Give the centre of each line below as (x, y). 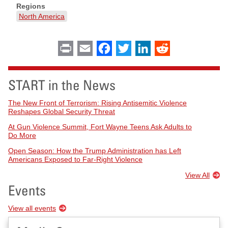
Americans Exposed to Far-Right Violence (75, 159)
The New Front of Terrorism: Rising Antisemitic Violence (97, 103)
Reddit (182, 48)
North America (42, 17)
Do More (22, 135)
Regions (31, 6)
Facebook (130, 48)
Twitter (143, 48)
